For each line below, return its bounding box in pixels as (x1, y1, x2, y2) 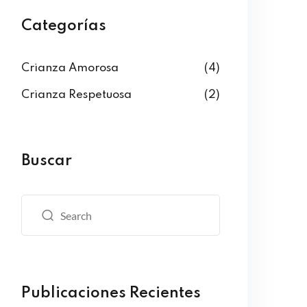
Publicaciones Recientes (21, 286, 201, 301)
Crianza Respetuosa (21, 89, 132, 101)
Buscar (21, 153, 72, 169)
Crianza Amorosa (21, 62, 119, 74)
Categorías (21, 19, 106, 34)
